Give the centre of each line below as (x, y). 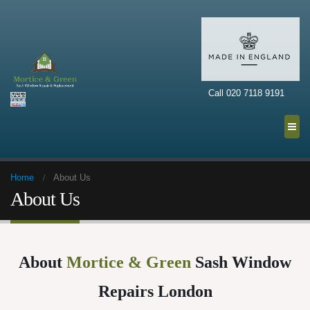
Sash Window (241, 262)
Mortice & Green (129, 262)
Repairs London (155, 291)
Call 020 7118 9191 (246, 93)
